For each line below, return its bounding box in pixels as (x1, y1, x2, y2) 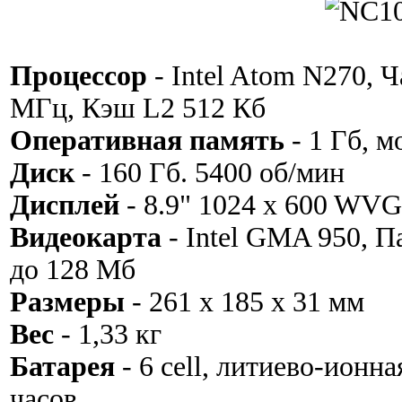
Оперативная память (10, 124, 284, 156)
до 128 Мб (10, 253, 135, 285)
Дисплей (10, 188, 119, 221)
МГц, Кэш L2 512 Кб (10, 92, 266, 124)
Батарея (10, 350, 115, 382)
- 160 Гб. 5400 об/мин (74, 156, 345, 188)
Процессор (10, 59, 147, 92)
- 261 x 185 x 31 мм (125, 285, 364, 318)
